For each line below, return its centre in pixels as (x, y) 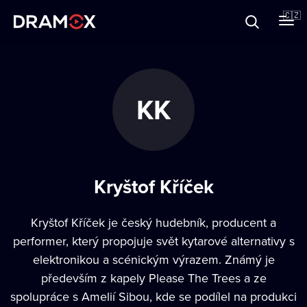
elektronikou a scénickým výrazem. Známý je (153, 259)
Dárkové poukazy (62, 47)
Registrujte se (67, 136)
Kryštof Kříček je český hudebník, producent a (153, 222)
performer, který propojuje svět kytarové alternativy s (153, 241)
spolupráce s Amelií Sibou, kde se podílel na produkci (153, 296)
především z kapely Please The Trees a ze (153, 278)
